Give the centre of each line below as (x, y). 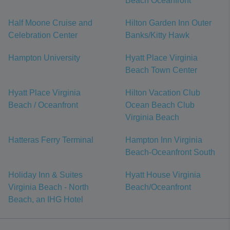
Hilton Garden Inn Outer (168, 23)
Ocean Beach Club (160, 105)
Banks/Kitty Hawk (157, 35)
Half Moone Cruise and (50, 23)
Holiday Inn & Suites (45, 175)
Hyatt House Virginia (163, 175)
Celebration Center (43, 35)
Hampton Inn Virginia (164, 140)
